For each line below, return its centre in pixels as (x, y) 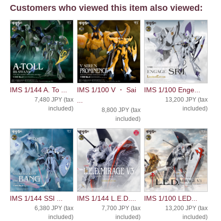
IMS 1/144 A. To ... (38, 90)
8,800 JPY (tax (121, 110)
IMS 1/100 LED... (170, 198)
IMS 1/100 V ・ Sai (106, 90)
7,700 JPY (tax (121, 208)
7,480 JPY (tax (54, 99)
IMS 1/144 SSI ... (36, 198)
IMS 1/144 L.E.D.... (106, 198)
